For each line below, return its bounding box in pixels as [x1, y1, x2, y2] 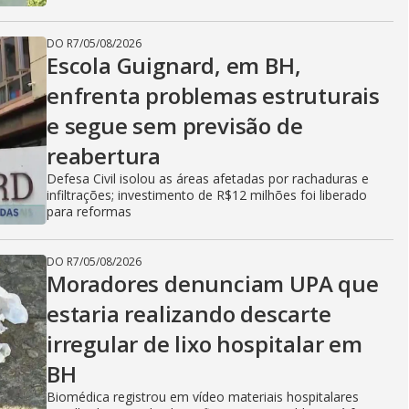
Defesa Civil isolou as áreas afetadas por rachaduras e [47, 170, 369, 187]
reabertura [47, 141, 162, 171]
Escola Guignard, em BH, [47, 50, 301, 80]
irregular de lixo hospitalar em [47, 329, 362, 359]
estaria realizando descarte [47, 299, 331, 329]
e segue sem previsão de [47, 110, 303, 141]
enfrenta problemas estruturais [47, 80, 380, 110]
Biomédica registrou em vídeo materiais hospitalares [47, 388, 359, 405]
